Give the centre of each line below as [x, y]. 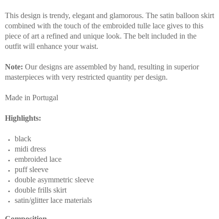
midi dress [30, 149]
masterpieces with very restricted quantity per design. [86, 77]
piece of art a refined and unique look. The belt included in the [101, 36]
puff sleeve [32, 170]
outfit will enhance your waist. [52, 46]
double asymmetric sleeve [54, 180]
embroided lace [38, 159]
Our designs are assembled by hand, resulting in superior [111, 67]
